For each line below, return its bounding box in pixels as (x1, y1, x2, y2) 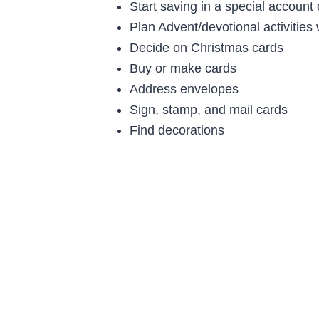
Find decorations (130, 122, 224, 137)
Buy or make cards (130, 61, 236, 75)
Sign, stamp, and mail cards (130, 102, 288, 117)
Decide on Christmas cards (130, 40, 283, 55)
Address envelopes (130, 81, 239, 96)
